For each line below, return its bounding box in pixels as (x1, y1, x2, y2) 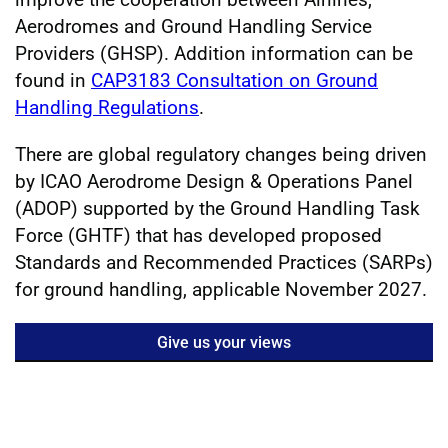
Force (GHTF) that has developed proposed (15, 223, 382, 247)
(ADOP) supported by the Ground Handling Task (15, 196, 420, 220)
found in (15, 68, 91, 92)
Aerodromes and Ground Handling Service (15, 14, 372, 38)
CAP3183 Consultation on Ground (91, 68, 378, 92)
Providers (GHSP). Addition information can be (15, 41, 413, 65)
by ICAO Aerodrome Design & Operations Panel (15, 169, 413, 193)
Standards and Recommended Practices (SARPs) (15, 250, 433, 274)
